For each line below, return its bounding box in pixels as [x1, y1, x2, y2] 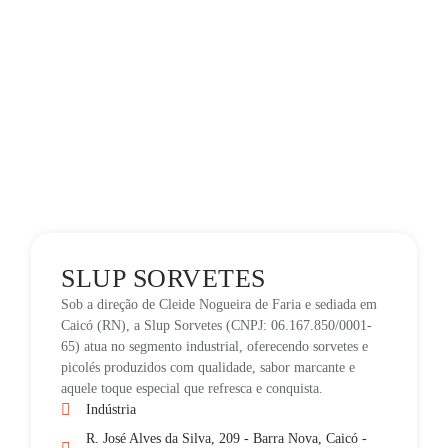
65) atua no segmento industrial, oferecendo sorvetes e [61, 339, 369, 354]
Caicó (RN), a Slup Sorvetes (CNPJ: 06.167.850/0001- [61, 318, 373, 333]
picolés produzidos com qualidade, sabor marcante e [61, 360, 356, 375]
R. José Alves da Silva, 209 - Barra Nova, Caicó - [86, 431, 368, 446]
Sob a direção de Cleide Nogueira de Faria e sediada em [61, 297, 378, 312]
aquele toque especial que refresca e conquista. [61, 381, 324, 396]
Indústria [86, 402, 137, 417]
